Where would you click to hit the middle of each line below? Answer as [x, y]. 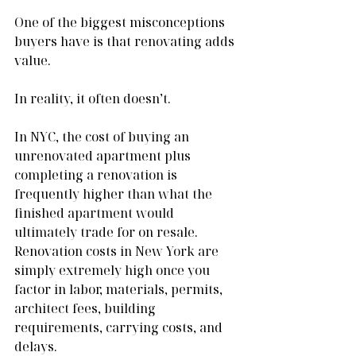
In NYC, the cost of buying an [103, 136]
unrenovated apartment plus [104, 155]
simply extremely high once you [114, 270]
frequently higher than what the [115, 193]
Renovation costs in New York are [118, 251]
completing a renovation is [97, 174]
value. [33, 60]
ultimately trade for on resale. [108, 232]
